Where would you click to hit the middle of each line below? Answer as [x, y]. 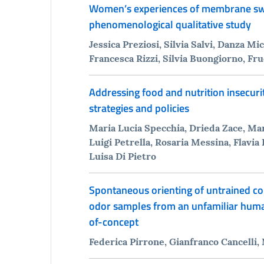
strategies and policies [139, 108]
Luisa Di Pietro [122, 156]
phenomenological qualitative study [170, 24]
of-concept [113, 222]
